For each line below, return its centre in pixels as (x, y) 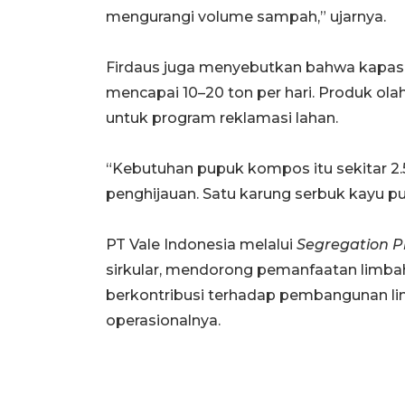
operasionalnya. (163, 320)
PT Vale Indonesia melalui (201, 244)
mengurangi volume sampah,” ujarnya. (246, 16)
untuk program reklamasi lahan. (222, 118)
